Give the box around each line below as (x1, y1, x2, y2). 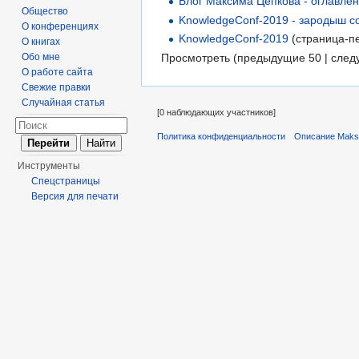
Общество (22, 6, 69, 17)
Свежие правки (22, 82, 91, 93)
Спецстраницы (31, 175, 101, 187)
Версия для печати (31, 191, 119, 202)
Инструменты (18, 160, 81, 171)
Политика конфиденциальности (157, 131, 285, 142)
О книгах (22, 36, 61, 47)
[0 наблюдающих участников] (157, 107, 276, 118)
